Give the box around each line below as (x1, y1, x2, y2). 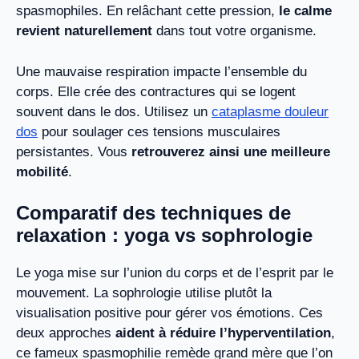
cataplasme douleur (212, 103, 329, 119)
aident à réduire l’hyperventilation (115, 325, 331, 341)
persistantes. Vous (16, 143, 131, 159)
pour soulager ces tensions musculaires (38, 123, 280, 139)
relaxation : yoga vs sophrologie (16, 224, 313, 247)
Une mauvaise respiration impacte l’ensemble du (16, 63, 307, 79)
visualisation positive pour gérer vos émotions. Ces (16, 305, 323, 321)
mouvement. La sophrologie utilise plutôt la (16, 285, 272, 301)
